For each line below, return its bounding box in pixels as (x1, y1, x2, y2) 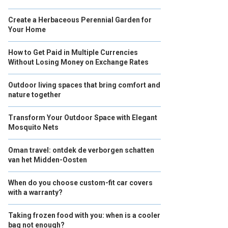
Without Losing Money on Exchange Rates (8, 58, 149, 66)
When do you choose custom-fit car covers (8, 179, 153, 187)
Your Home (8, 25, 46, 34)
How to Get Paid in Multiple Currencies (8, 48, 138, 56)
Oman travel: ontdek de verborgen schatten (8, 146, 154, 154)
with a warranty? (8, 188, 63, 196)
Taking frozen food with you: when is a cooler (8, 211, 160, 219)
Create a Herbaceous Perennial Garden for (8, 16, 152, 24)
